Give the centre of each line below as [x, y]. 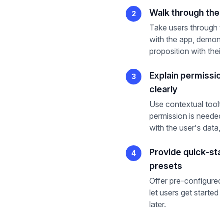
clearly [163, 89]
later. [158, 204]
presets [166, 166]
